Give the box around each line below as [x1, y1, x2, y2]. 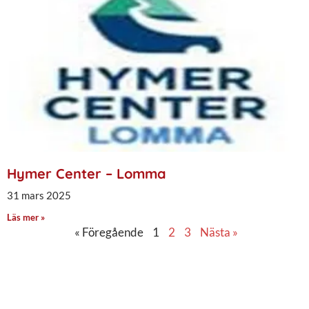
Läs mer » [7, 211, 45, 223]
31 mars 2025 [7, 188, 71, 201]
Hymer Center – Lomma [7, 164, 166, 182]
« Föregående [74, 224, 143, 239]
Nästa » [200, 224, 238, 239]
